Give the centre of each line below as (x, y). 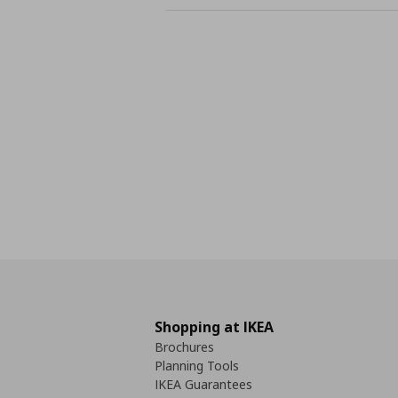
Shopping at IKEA (214, 327)
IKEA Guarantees (203, 384)
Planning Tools (197, 366)
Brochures (184, 347)
